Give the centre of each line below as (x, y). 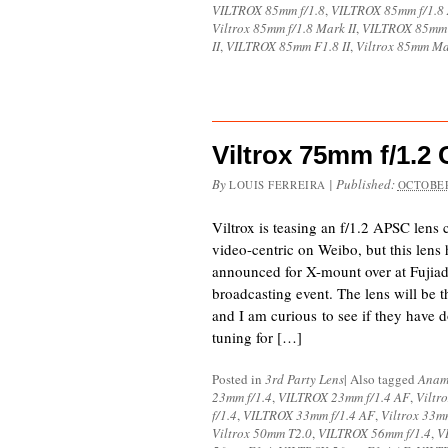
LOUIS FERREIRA (277, 184)
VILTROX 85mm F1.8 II (288, 46)
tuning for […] (257, 337)
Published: (366, 184)
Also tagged (384, 379)
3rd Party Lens (304, 379)
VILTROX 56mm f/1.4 (374, 433)
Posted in (238, 379)
